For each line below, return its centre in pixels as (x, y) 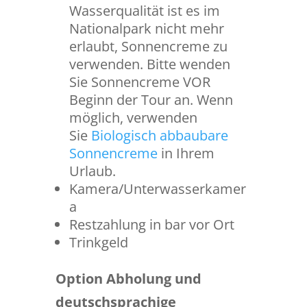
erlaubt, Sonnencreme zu (148, 46)
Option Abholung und (128, 279)
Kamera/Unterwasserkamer (157, 189)
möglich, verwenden (133, 118)
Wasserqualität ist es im (144, 11)
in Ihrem (187, 153)
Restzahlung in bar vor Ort (151, 224)
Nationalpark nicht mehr (146, 28)
